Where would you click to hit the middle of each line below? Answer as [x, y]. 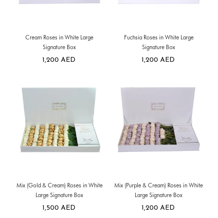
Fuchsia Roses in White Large [159, 37]
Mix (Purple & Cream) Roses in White [159, 185]
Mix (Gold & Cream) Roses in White [59, 185]
